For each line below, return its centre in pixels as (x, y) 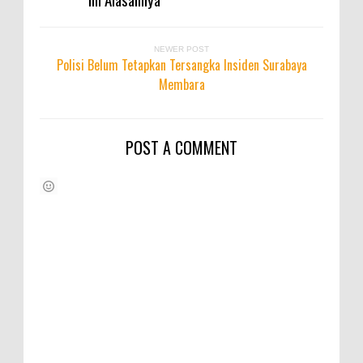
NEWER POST (181, 49)
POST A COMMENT (181, 148)
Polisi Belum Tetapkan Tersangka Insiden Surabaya (181, 65)
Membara (181, 85)
